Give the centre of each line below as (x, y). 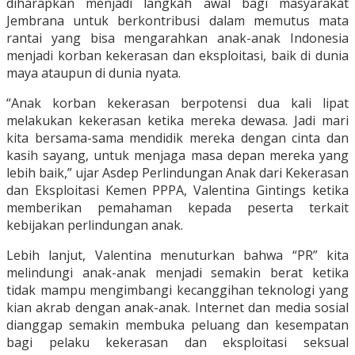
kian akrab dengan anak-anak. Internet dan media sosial (177, 308)
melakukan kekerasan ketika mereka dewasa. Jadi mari (177, 121)
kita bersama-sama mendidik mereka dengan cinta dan (177, 138)
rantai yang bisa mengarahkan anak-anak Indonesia (177, 38)
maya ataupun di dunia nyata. (94, 73)
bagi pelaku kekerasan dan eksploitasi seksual (177, 343)
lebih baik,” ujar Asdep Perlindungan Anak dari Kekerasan (177, 173)
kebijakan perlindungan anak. (95, 225)
